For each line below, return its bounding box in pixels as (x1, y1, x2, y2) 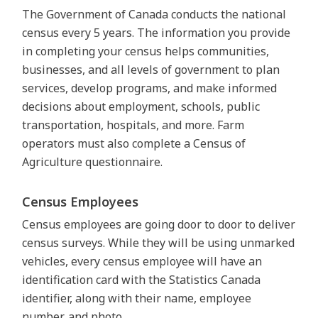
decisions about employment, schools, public (22, 99, 261, 115)
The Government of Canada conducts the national (22, 6, 287, 23)
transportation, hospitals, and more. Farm (22, 117, 245, 133)
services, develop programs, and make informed (22, 80, 278, 97)
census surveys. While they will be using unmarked (22, 235, 295, 251)
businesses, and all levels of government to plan (22, 62, 280, 78)
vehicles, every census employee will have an (22, 253, 263, 270)
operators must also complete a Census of (22, 136, 246, 152)
